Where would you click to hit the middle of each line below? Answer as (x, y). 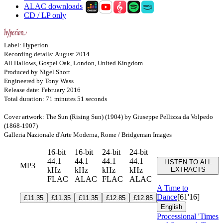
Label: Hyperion (26, 45)
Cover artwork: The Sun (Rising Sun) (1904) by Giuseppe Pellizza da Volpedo (109, 116)
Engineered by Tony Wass (39, 81)
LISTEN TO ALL (188, 162)
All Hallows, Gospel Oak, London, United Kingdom (73, 63)
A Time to (172, 188)
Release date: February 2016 (42, 90)
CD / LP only (45, 15)
